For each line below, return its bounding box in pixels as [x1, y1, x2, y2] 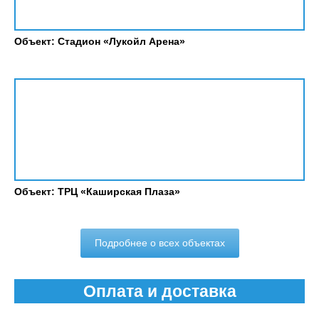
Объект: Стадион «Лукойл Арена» [14, 36, 185, 47]
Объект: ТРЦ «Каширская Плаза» [14, 186, 180, 197]
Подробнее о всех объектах [94, 237, 225, 249]
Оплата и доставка [83, 282, 236, 300]
